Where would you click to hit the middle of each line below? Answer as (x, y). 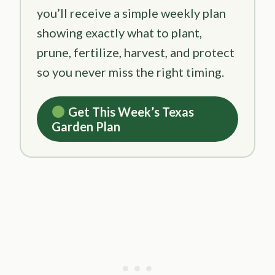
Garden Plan (86, 126)
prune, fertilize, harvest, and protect (136, 52)
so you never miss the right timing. (130, 72)
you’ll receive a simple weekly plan (131, 13)
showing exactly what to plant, (119, 32)
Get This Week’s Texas (130, 111)
